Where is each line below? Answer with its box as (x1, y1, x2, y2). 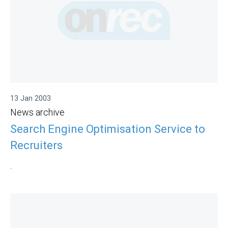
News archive (10, 107, 65, 118)
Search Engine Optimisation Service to (10, 122, 205, 135)
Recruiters (10, 138, 63, 152)
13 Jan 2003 (10, 94, 51, 103)
